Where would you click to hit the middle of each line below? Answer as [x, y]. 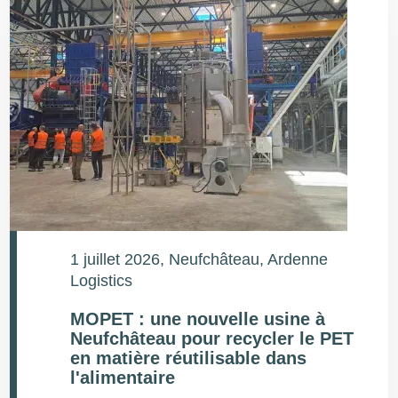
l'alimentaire [123, 378]
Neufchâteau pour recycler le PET [212, 338]
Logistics [102, 281]
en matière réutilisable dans [189, 358]
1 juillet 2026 [115, 259]
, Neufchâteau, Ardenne [244, 259]
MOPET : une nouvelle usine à [198, 319]
